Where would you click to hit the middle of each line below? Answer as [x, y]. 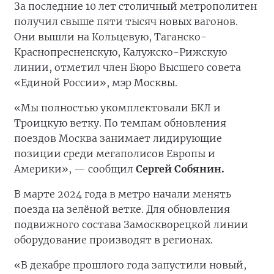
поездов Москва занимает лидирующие [118, 139]
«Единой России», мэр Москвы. [96, 83]
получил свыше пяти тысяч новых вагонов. [126, 22]
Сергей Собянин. [180, 169]
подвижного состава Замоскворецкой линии [131, 225]
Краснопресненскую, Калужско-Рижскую [120, 52]
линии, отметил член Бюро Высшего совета [128, 68]
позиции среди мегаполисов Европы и [115, 154]
